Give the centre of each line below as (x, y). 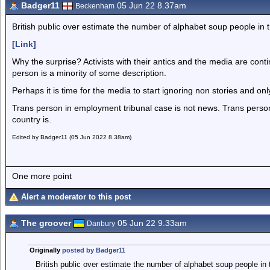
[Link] (24, 44)
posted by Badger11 (93, 250)
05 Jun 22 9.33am (151, 223)
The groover (46, 223)
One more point (42, 176)
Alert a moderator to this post (76, 197)
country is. (32, 119)
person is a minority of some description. (89, 73)
